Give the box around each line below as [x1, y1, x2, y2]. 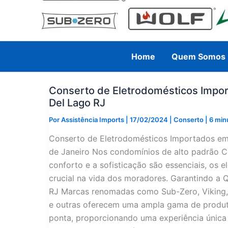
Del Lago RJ [49, 96, 105, 109]
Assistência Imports [61, 115, 126, 124]
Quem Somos [172, 51, 226, 62]
